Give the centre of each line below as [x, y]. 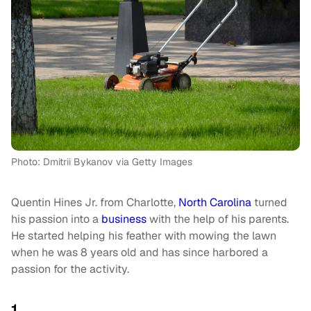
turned [269, 202]
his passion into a [56, 219]
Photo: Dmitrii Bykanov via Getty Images [102, 161]
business [124, 219]
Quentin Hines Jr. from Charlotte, [95, 202]
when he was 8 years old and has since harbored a [140, 252]
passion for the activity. [70, 269]
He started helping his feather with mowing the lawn [144, 235]
